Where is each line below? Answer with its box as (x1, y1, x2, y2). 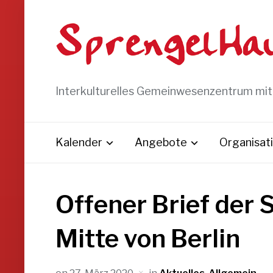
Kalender (55, 136, 102, 149)
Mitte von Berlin (55, 224, 240, 253)
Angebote (134, 136, 187, 149)
